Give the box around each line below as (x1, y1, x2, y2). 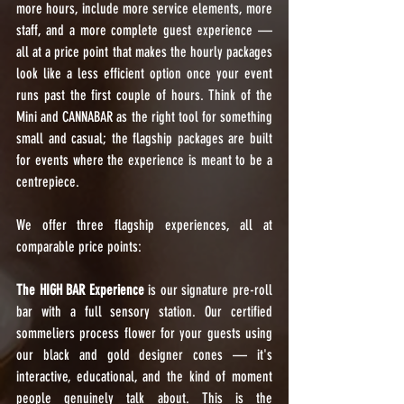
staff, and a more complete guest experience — (16, 22, 272, 39)
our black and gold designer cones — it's (16, 346, 272, 363)
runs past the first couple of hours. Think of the (16, 87, 272, 104)
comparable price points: (16, 238, 142, 255)
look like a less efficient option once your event (16, 65, 272, 82)
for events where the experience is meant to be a (16, 151, 272, 169)
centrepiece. (16, 173, 79, 190)
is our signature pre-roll (143, 281, 273, 298)
